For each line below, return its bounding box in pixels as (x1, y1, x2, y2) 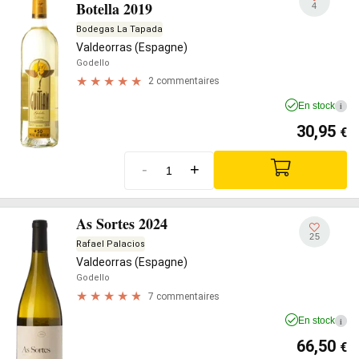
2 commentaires (148, 75, 220, 87)
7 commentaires (148, 290, 220, 302)
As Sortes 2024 (76, 213, 167, 234)
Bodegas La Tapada (76, 23, 163, 34)
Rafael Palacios (76, 239, 145, 249)
